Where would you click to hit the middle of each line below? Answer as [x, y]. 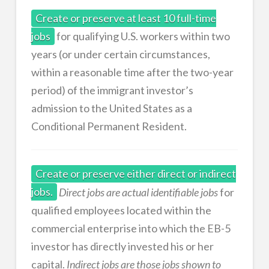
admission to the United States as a [111, 108]
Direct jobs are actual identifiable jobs [138, 192]
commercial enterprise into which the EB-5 [131, 228]
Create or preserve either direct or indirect [135, 174]
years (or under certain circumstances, [120, 54]
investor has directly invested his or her [122, 246]
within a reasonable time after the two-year [132, 72]
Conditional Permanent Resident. [109, 126]
